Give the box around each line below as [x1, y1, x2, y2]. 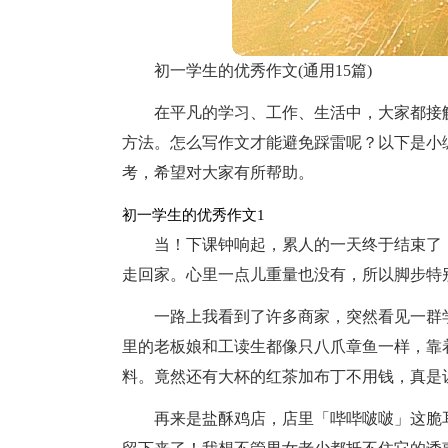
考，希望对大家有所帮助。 [122, 164, 314, 181]
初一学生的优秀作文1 [122, 207, 265, 223]
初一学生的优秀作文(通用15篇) [154, 62, 372, 79]
